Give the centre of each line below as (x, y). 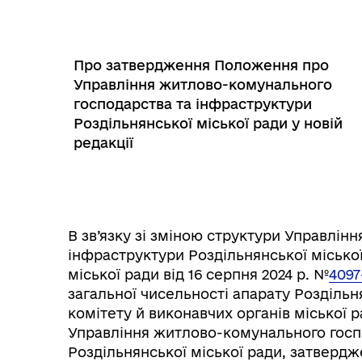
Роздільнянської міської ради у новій (208, 123)
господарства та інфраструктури (193, 104)
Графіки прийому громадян (201, 295)
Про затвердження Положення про (201, 65)
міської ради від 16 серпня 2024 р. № (198, 274)
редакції (103, 143)
